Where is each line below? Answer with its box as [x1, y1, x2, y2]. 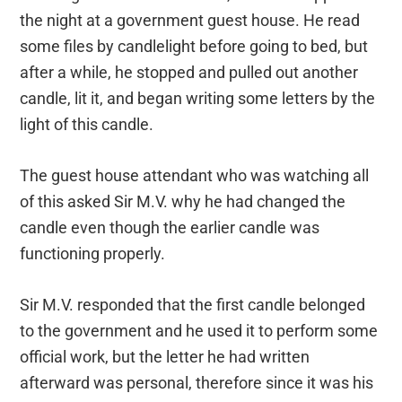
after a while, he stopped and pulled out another [20, 63, 359, 83]
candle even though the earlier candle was [20, 218, 320, 238]
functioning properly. [20, 244, 170, 264]
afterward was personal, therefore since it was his [20, 373, 374, 393]
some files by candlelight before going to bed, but [20, 37, 369, 57]
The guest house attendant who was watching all [20, 166, 370, 186]
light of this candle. [20, 115, 154, 135]
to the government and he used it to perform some [20, 321, 379, 341]
